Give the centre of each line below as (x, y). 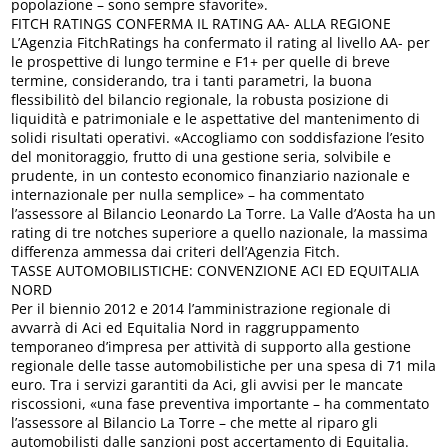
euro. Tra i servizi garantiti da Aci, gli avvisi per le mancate (207, 385)
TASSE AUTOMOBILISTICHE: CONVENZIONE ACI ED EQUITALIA (215, 271)
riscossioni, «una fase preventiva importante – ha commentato (220, 404)
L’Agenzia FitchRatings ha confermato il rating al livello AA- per (221, 43)
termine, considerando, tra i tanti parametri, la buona (192, 81)
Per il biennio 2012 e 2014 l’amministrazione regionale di (201, 309)
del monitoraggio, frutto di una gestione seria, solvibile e (201, 157)
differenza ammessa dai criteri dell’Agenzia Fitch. (176, 252)
